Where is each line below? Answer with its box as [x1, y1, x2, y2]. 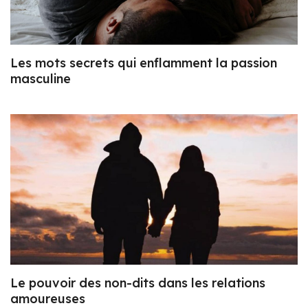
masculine [10, 70, 71, 87]
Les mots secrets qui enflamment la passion [10, 54, 277, 71]
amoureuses [10, 290, 85, 307]
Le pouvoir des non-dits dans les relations [10, 274, 265, 291]
